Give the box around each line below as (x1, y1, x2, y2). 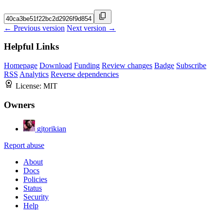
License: (16, 82, 43, 91)
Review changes (102, 61, 152, 70)
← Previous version (4, 23, 65, 32)
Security (23, 192, 49, 201)
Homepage (4, 61, 37, 70)
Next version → (67, 23, 116, 32)
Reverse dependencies (51, 70, 119, 79)
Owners (4, 99, 35, 110)
